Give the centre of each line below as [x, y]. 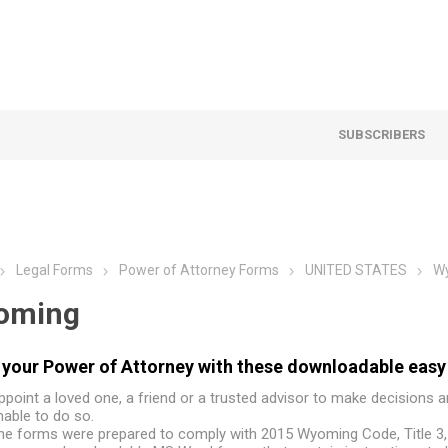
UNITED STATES [355, 270]
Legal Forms [54, 270]
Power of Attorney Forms [198, 270]
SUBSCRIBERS [382, 134]
